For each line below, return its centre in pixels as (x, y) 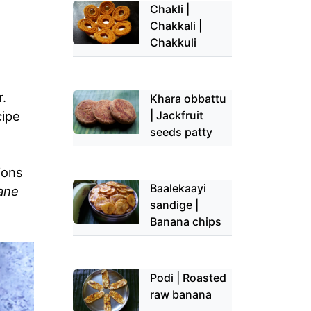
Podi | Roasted (188, 277)
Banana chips (186, 221)
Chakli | (170, 9)
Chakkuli (174, 42)
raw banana (181, 294)
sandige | (175, 204)
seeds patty (182, 132)
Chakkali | (176, 25)
